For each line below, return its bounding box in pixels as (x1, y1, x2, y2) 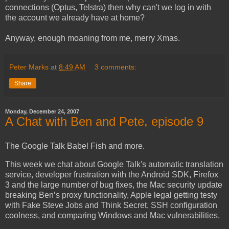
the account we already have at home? (5, 13, 145, 22)
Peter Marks (9, 62, 49, 71)
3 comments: (95, 62, 137, 71)
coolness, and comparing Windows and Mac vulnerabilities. (5, 211, 220, 220)
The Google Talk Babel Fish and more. (5, 141, 145, 150)
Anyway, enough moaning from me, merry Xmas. (5, 33, 180, 42)
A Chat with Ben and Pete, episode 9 (5, 114, 203, 128)
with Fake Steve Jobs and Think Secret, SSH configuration (5, 200, 217, 210)
